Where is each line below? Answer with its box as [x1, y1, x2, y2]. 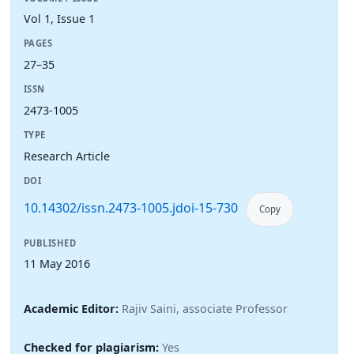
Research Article [24, 148, 110, 164]
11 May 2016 [24, 256, 90, 272]
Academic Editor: [24, 301, 122, 317]
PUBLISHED [24, 236, 77, 249]
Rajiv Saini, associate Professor [122, 301, 288, 317]
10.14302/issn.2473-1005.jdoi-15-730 [24, 199, 238, 217]
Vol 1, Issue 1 [24, 11, 95, 27]
